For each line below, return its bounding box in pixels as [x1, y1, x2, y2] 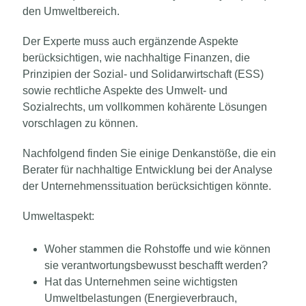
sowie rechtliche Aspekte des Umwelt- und [23, 84, 227, 96]
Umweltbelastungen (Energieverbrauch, [44, 292, 237, 304]
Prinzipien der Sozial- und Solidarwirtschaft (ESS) [23, 68, 264, 80]
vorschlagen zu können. [23, 117, 138, 129]
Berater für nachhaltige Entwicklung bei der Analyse [23, 163, 273, 176]
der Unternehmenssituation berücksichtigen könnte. [23, 180, 271, 192]
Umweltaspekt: [23, 210, 94, 222]
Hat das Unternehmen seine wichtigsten [44, 275, 238, 288]
